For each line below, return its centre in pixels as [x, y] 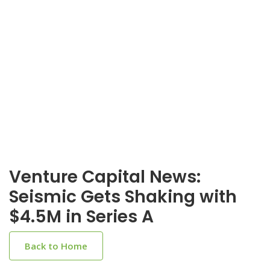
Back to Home [56, 246]
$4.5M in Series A [81, 217]
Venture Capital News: [105, 177]
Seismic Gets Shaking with [123, 197]
